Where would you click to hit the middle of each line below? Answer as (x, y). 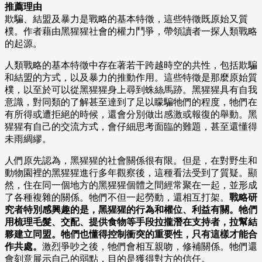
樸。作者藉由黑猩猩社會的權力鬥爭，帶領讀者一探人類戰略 (131, 32)
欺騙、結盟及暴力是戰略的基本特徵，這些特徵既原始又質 (126, 19)
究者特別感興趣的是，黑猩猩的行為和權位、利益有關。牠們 (131, 210)
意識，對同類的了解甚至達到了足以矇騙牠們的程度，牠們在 (131, 102)
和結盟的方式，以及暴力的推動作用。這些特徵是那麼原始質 (131, 78)
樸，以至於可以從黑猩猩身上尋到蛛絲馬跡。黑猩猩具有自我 (131, 90)
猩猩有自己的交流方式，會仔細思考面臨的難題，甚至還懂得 (131, 127)
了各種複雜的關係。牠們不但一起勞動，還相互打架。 (117, 198)
